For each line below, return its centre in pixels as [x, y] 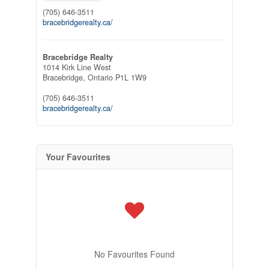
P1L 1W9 [131, 77]
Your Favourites [78, 156]
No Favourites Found [134, 254]
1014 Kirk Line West [77, 67]
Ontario [100, 77]
